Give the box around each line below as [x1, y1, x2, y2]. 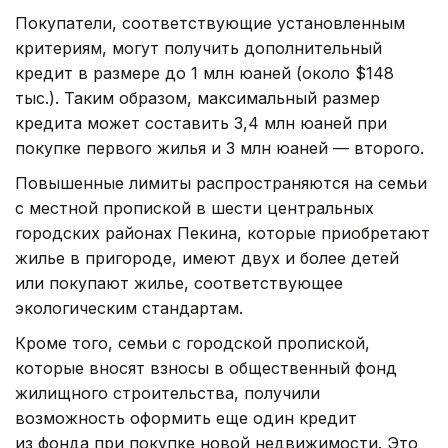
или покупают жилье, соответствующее [15, 273, 343, 294]
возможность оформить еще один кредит [15, 408, 357, 429]
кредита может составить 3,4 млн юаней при [15, 113, 387, 134]
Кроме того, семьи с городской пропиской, [15, 333, 370, 354]
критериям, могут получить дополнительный [15, 38, 382, 59]
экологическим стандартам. [15, 298, 243, 319]
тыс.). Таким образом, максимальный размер [15, 88, 380, 109]
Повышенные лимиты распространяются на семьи [15, 173, 427, 194]
